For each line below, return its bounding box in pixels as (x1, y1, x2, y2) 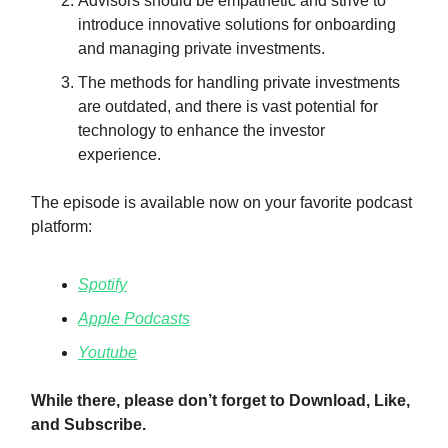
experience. (78, 145, 161, 163)
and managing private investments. (78, 39, 325, 57)
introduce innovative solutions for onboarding (78, 15, 396, 33)
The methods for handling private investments (78, 73, 400, 91)
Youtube (78, 343, 137, 361)
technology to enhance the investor (78, 121, 325, 139)
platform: (31, 217, 92, 235)
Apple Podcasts (78, 309, 190, 327)
